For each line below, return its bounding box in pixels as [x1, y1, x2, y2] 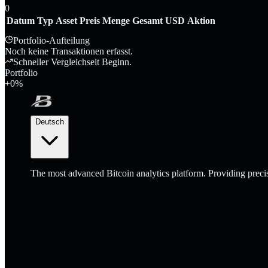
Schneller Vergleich [13, 56, 87, 67]
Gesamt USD [132, 15, 185, 26]
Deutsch [35, 117, 64, 126]
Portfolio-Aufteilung [13, 35, 90, 45]
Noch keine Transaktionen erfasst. [5, 45, 133, 56]
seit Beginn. [87, 56, 132, 67]
